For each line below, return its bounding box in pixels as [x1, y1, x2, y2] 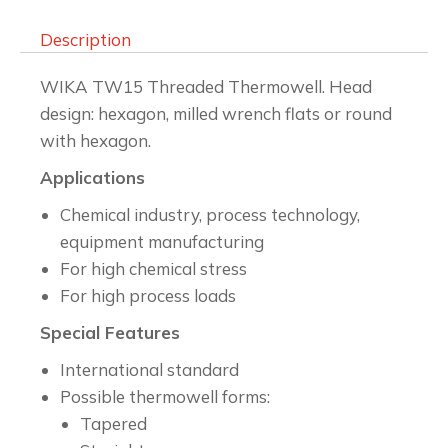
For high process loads [60, 285, 236, 306]
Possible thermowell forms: [60, 386, 270, 407]
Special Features [40, 322, 180, 343]
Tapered [80, 413, 147, 434]
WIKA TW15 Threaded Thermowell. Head [40, 76, 372, 97]
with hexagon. [40, 130, 151, 151]
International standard [60, 359, 239, 380]
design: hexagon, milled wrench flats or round [40, 103, 392, 124]
